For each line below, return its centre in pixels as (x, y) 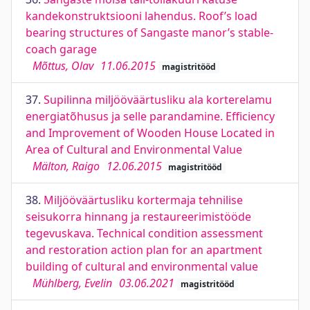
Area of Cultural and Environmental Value (134, 149)
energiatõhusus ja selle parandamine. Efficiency (150, 116)
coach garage (61, 49)
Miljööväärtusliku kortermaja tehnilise (143, 200)
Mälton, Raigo (66, 166)
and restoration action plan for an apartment (144, 250)
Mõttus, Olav (63, 66)
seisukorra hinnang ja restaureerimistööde (138, 217)
